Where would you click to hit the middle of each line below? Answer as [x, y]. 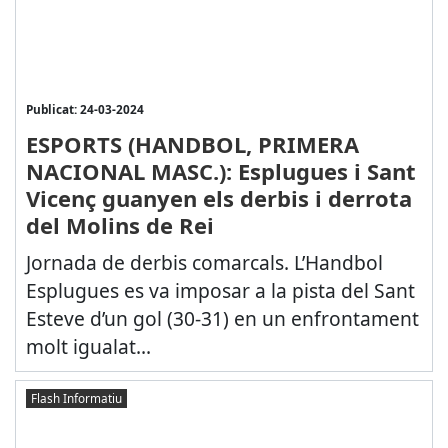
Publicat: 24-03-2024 [84, 108]
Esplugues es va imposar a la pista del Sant [220, 290]
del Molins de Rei [119, 224]
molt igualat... [88, 346]
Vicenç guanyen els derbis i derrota [218, 197]
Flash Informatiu [76, 397]
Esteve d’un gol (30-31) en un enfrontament [222, 318]
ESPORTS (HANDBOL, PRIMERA [192, 143]
